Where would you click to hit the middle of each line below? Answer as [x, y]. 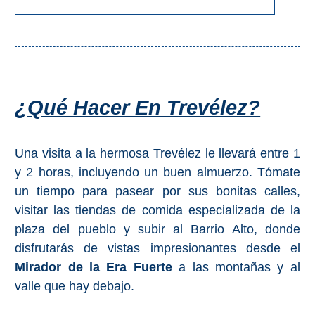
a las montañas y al [236, 268]
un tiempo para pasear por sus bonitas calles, [157, 192]
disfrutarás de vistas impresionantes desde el [157, 249]
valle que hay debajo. [75, 287]
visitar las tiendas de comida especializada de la [157, 211]
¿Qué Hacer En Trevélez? [138, 108]
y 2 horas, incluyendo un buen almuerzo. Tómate [157, 173]
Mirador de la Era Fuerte [94, 268]
